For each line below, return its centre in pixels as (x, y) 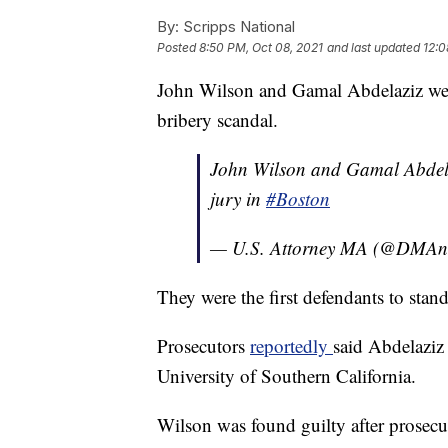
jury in (238, 198)
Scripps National (237, 26)
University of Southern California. (286, 375)
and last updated (373, 47)
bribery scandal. (217, 119)
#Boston (298, 198)
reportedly (291, 345)
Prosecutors (203, 345)
